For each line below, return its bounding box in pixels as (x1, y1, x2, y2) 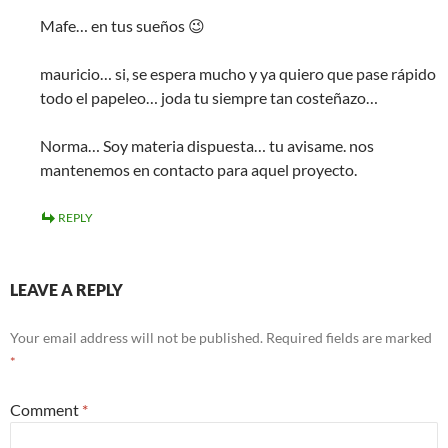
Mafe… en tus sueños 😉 (40, 16, 205, 35)
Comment (10, 400, 82, 419)
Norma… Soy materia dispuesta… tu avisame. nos (40, 136, 374, 155)
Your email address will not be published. (10, 329, 263, 346)
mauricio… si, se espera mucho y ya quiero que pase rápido (40, 64, 436, 83)
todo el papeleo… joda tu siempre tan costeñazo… (40, 88, 378, 107)
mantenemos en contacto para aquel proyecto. (40, 160, 357, 179)
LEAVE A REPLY (10, 280, 123, 299)
